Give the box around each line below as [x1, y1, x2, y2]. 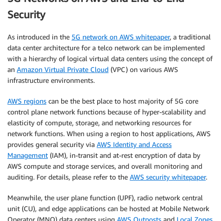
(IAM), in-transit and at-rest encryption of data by [48, 150, 200, 159]
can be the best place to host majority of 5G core [46, 96, 198, 105]
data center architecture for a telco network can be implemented [7, 43, 205, 52]
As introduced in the [7, 32, 72, 41]
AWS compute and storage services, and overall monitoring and [7, 161, 202, 170]
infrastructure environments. [7, 75, 95, 84]
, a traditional [170, 32, 211, 41]
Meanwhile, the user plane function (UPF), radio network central [7, 193, 203, 202]
